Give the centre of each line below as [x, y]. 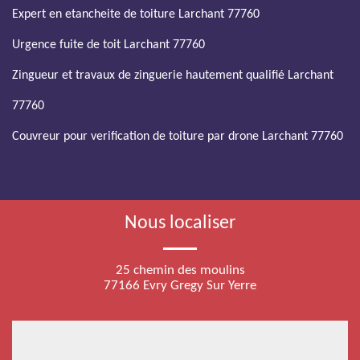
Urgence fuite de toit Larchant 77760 [108, 45]
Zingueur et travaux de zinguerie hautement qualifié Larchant [173, 76]
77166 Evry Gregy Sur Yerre [180, 286]
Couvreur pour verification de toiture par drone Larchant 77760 [178, 137]
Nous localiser [180, 223]
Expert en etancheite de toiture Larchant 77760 [136, 14]
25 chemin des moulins [180, 270]
